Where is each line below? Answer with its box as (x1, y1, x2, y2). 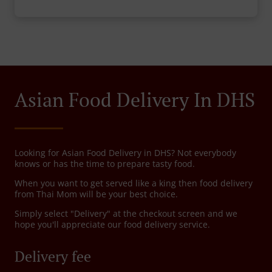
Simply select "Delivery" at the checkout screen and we (15, 208, 237, 220)
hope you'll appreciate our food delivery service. (15, 219, 210, 231)
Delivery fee (15, 246, 91, 267)
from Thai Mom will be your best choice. (15, 188, 178, 200)
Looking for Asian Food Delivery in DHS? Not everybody (15, 147, 236, 159)
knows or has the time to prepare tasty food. (15, 158, 195, 170)
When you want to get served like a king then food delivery (15, 177, 253, 189)
